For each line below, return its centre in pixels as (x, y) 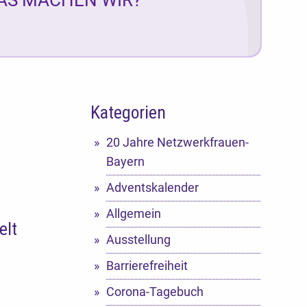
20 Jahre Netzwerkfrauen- (177, 142)
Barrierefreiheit (147, 266)
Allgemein (133, 213)
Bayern (125, 161)
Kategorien (128, 113)
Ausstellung (138, 240)
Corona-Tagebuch (155, 292)
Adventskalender (152, 187)
